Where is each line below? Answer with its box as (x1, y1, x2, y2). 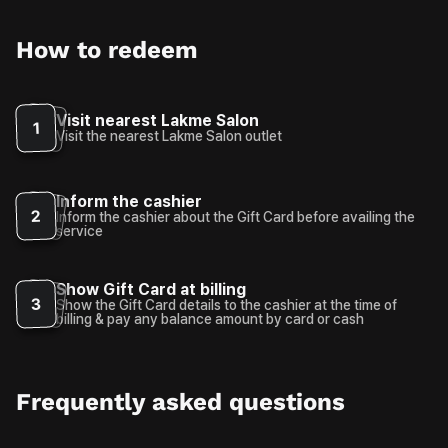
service (56, 222, 103, 239)
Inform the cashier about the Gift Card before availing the (56, 208, 415, 225)
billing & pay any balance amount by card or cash (56, 310, 364, 327)
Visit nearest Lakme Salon (56, 110, 259, 130)
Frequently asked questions (16, 387, 345, 416)
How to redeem (16, 35, 198, 64)
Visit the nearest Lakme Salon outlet (56, 127, 282, 144)
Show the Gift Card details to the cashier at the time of (56, 296, 397, 313)
